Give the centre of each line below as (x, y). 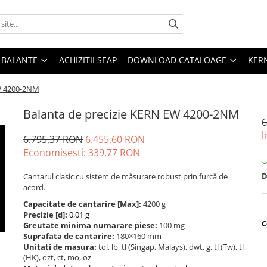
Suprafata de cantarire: (70, 236)
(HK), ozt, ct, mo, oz (58, 257)
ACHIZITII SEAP (88, 60)
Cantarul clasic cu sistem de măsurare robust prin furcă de (125, 176)
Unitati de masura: (61, 246)
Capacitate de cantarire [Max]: (83, 204)
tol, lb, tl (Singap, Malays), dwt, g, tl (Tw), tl (171, 246)
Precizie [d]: (46, 214)
